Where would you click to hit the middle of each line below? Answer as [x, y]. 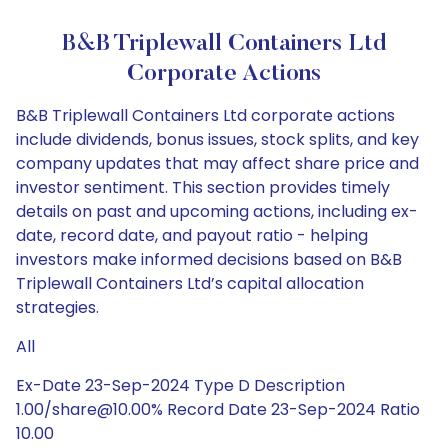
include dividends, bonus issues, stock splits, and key [217, 139]
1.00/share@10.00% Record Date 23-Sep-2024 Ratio [218, 409]
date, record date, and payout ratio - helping [192, 235]
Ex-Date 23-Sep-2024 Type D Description [180, 385]
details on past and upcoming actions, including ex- [217, 211]
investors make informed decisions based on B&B [209, 259]
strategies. [57, 307]
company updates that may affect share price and [217, 163]
